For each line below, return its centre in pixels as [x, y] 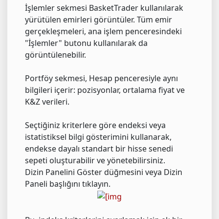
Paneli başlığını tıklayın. [68, 184]
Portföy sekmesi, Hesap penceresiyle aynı [101, 78]
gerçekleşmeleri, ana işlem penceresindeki [103, 32]
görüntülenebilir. [55, 55]
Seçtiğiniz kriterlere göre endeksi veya [95, 125]
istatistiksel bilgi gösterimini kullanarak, [98, 137]
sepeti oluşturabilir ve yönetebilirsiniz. [95, 161]
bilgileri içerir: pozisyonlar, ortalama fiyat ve [105, 90]
